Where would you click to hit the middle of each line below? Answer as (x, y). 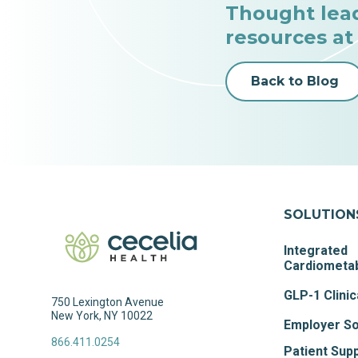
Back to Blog (295, 81)
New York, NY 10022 (102, 316)
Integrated (316, 251)
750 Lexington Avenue (107, 302)
